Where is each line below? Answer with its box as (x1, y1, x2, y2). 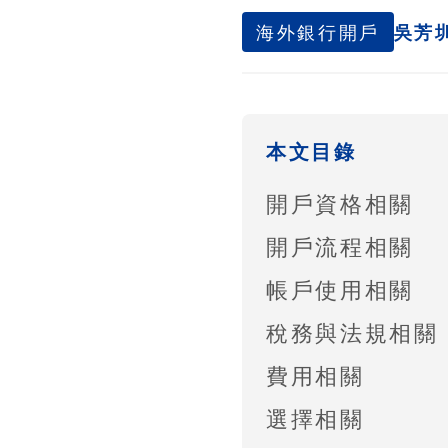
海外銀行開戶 (256, 20, 380, 44)
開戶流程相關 (266, 231, 414, 261)
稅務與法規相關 (266, 317, 439, 347)
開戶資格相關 (266, 188, 414, 218)
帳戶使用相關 (266, 274, 414, 304)
